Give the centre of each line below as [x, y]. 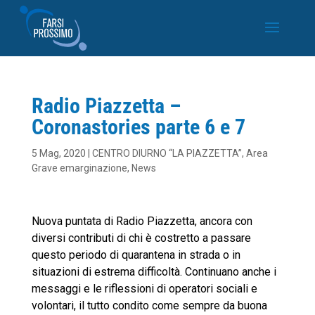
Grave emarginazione [79, 168]
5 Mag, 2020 [58, 153]
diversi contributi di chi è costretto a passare [141, 238]
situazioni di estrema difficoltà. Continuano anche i [154, 272]
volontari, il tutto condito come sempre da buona [149, 306]
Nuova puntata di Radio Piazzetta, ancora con [142, 221]
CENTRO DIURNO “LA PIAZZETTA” [167, 153]
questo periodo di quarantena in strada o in [136, 255]
